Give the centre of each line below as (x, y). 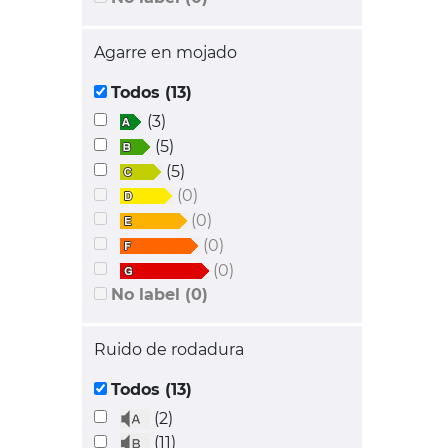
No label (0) (196, 294)
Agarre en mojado (165, 53)
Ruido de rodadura (169, 349)
